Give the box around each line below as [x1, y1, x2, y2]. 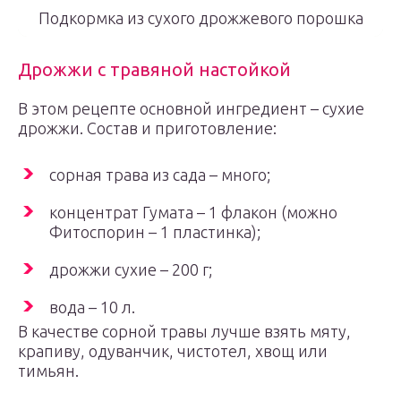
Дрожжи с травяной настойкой [18, 59, 291, 80]
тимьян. [18, 362, 79, 380]
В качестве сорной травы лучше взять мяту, [18, 322, 351, 340]
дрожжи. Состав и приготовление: [18, 119, 277, 137]
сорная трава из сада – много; [49, 166, 270, 183]
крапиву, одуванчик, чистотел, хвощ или [18, 342, 328, 360]
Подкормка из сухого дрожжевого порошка [38, 9, 363, 27]
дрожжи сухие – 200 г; [49, 260, 212, 278]
